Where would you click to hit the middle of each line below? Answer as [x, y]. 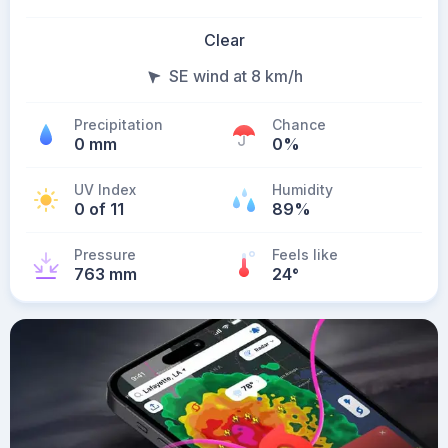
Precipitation [118, 124]
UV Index [105, 189]
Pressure [105, 254]
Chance [299, 124]
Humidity [302, 189]
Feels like [305, 254]
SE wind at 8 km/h [236, 76]
